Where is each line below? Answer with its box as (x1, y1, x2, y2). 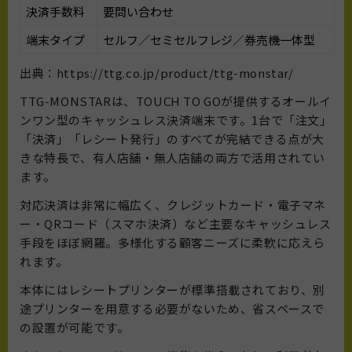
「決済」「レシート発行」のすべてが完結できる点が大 (20, 130, 325, 147)
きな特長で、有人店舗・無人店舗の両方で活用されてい (20, 148, 326, 166)
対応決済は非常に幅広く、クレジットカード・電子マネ (20, 196, 327, 213)
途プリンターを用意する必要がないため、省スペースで (20, 299, 324, 317)
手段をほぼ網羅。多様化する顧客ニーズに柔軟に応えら (20, 233, 326, 251)
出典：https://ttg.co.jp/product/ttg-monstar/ (20, 64, 294, 81)
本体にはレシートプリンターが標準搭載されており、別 (20, 280, 326, 298)
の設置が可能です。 (20, 318, 130, 335)
